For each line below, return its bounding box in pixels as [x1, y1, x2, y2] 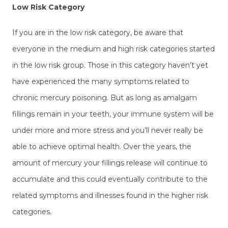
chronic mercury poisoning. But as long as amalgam [12, 93, 197, 103]
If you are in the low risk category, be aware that [12, 28, 183, 38]
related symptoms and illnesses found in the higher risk [12, 191, 208, 201]
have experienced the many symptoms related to [12, 77, 189, 87]
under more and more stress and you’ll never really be [12, 126, 203, 135]
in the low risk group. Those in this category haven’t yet [12, 61, 208, 70]
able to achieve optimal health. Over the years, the [12, 142, 191, 152]
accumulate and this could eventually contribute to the [12, 175, 208, 184]
